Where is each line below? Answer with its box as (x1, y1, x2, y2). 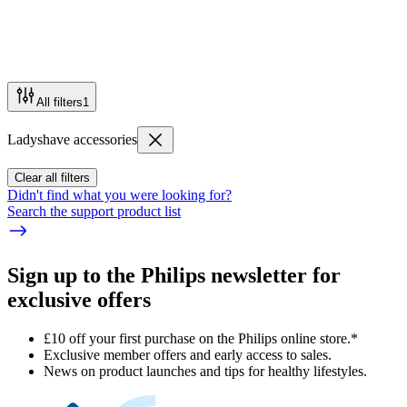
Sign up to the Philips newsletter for (7, 263, 341, 287)
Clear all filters (15, 170, 90, 184)
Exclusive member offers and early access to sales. (44, 346, 332, 362)
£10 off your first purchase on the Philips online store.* (44, 330, 358, 346)
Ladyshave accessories (7, 131, 137, 147)
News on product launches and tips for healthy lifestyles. (44, 362, 367, 379)
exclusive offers (7, 287, 151, 312)
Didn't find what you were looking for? (7, 186, 232, 203)
